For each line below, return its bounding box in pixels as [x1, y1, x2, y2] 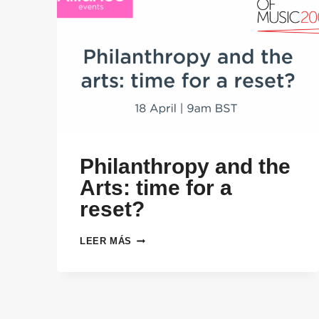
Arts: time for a [80, 176, 232, 200]
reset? [80, 197, 145, 221]
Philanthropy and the [80, 155, 291, 179]
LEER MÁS [80, 236, 132, 247]
